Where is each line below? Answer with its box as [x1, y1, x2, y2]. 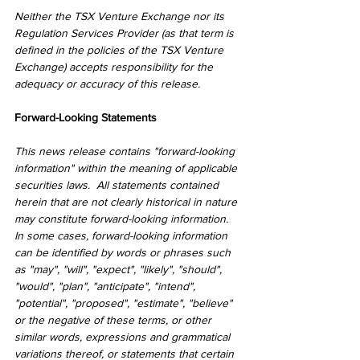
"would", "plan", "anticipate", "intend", [14, 280, 198, 292]
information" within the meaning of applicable [14, 162, 240, 174]
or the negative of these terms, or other [14, 313, 215, 326]
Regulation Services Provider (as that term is [14, 27, 237, 39]
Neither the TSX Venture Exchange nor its [14, 10, 227, 22]
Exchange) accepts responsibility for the [14, 60, 216, 73]
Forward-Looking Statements [14, 111, 157, 124]
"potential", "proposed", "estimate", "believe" [14, 297, 235, 309]
